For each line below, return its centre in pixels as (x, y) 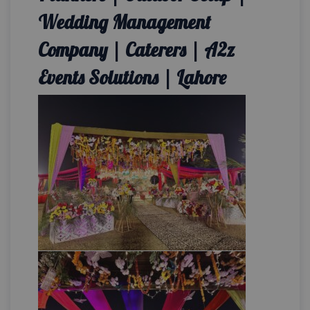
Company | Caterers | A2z (136, 50)
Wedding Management (124, 22)
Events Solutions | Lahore (132, 77)
